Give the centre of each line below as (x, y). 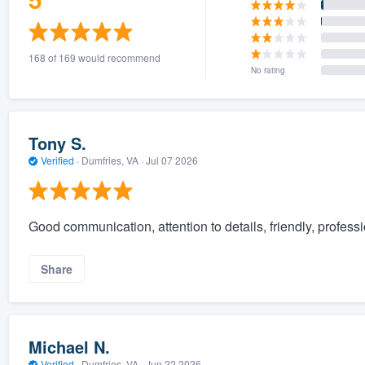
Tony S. (57, 143)
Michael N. (69, 347)
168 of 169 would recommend (94, 57)
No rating (268, 70)
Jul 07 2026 (172, 161)
